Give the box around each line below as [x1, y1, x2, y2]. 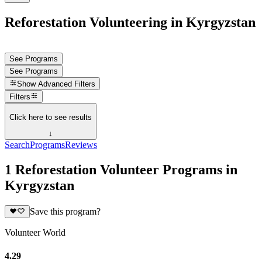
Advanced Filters [38, 80, 96, 89]
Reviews [65, 140, 97, 150]
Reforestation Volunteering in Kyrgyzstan [5, 14, 256, 30]
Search [5, 140, 30, 150]
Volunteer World [5, 227, 65, 238]
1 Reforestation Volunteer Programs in [5, 162, 237, 177]
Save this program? [29, 206, 101, 217]
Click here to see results [9, 112, 92, 122]
